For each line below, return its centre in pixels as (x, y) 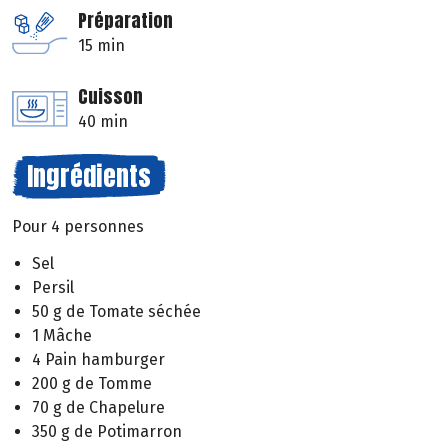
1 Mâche (62, 336)
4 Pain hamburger (98, 360)
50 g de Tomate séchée (116, 312)
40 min (103, 122)
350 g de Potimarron (107, 432)
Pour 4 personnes (78, 227)
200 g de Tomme (92, 384)
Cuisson (110, 97)
